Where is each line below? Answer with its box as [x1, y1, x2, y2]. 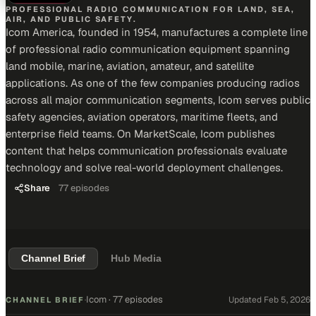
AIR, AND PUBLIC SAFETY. [6, 14, 137, 24]
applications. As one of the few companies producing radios [6, 76, 300, 90]
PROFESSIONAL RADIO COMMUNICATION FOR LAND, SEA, [6, 4, 296, 14]
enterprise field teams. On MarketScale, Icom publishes [6, 127, 275, 140]
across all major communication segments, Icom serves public [6, 93, 310, 107]
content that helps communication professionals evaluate [6, 144, 287, 157]
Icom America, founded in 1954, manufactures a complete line [6, 25, 308, 39]
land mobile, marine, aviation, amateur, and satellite [6, 59, 254, 73]
